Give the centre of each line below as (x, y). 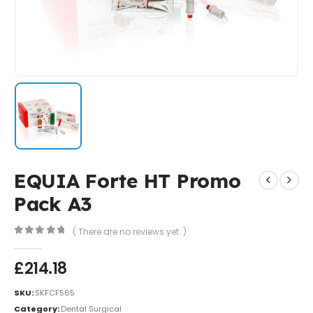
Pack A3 (53, 204)
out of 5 (48, 242)
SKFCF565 (55, 292)
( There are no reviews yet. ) (129, 231)
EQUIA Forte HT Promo (128, 181)
